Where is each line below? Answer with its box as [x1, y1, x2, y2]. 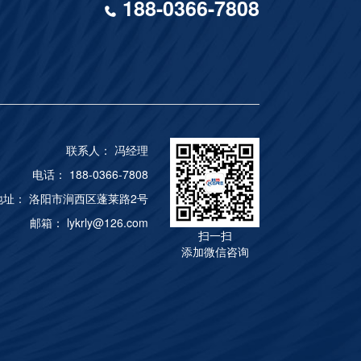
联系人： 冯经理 [65, 142, 148, 159]
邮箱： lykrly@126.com [29, 214, 148, 231]
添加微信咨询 [180, 243, 249, 260]
